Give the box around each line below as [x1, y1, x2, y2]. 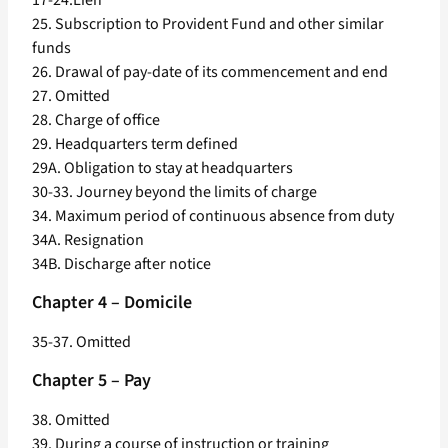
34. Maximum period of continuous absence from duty [32, 205, 394, 228]
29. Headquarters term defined [32, 133, 238, 156]
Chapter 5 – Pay [32, 368, 151, 394]
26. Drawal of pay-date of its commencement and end [32, 61, 388, 84]
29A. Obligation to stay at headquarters [32, 157, 293, 180]
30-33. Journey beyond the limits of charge [32, 181, 317, 204]
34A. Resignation [32, 229, 144, 252]
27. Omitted [32, 85, 110, 108]
